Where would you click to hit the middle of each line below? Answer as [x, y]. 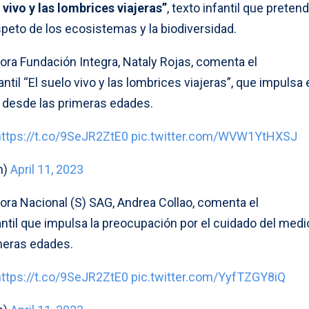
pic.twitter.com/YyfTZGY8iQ [208, 277]
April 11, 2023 [47, 169]
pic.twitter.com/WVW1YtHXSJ [214, 136]
